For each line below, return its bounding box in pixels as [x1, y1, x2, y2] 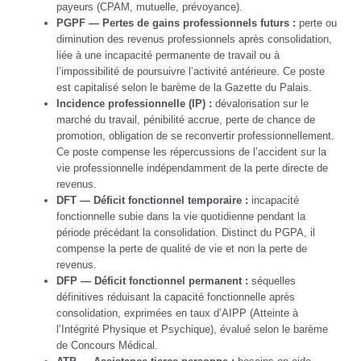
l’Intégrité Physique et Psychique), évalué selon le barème [56, 322, 328, 335]
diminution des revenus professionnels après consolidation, [56, 32, 332, 45]
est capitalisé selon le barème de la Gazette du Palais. [56, 81, 312, 93]
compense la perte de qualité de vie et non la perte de [56, 242, 307, 255]
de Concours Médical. [56, 338, 158, 351]
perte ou [296, 16, 337, 29]
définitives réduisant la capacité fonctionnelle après [56, 290, 295, 303]
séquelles [248, 274, 296, 287]
